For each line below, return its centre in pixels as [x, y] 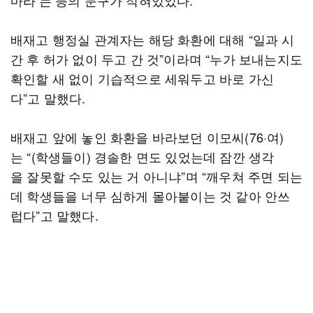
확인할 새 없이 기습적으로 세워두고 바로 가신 [142, 78]
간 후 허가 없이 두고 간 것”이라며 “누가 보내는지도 [156, 59]
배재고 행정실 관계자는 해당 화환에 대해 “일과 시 [153, 39]
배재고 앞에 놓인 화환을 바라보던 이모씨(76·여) [147, 137]
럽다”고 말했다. [54, 215]
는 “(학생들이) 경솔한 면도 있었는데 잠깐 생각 [143, 156]
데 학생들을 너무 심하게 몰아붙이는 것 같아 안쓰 [151, 196]
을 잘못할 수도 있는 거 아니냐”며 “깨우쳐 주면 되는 [156, 176]
